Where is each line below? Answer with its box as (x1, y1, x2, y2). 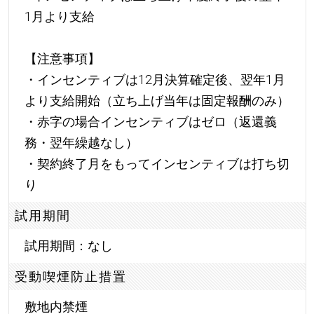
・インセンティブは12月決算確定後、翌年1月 (24, 72, 285, 88)
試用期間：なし (24, 238, 113, 254)
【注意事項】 (24, 51, 100, 67)
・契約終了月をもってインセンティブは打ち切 (24, 156, 289, 172)
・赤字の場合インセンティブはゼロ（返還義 (24, 114, 277, 130)
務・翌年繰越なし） (24, 135, 138, 151)
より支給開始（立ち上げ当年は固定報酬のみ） (24, 93, 289, 109)
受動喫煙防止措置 (15, 268, 128, 284)
